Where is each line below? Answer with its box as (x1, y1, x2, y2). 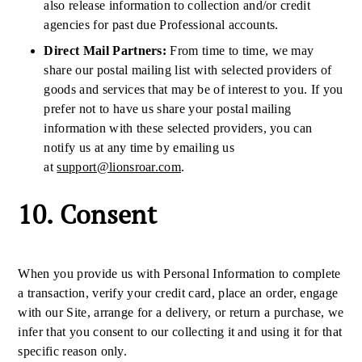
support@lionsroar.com (57, 160, 182, 174)
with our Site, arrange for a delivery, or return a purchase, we (18, 305, 344, 319)
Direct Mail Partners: (44, 44, 167, 57)
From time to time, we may (166, 44, 314, 57)
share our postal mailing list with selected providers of (44, 63, 332, 77)
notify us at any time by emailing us (44, 141, 234, 154)
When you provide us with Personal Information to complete (18, 267, 341, 280)
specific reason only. (18, 344, 128, 358)
